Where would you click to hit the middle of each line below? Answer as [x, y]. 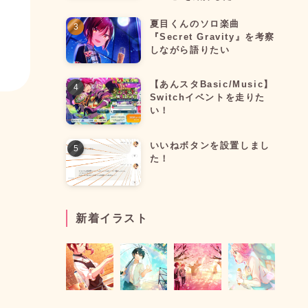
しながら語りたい [190, 49]
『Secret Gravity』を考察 [212, 36]
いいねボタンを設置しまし [210, 145]
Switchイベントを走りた [208, 98]
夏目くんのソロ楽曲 [195, 23]
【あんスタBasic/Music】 [211, 85]
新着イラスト [112, 218]
